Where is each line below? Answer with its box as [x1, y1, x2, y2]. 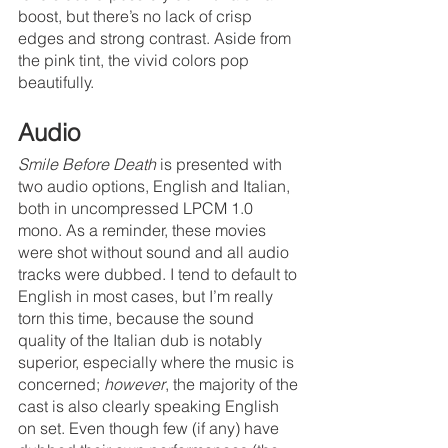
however [104, 373, 165, 394]
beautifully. [18, 71, 94, 92]
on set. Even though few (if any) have [18, 417, 283, 438]
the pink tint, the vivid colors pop [18, 49, 253, 70]
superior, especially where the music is [18, 351, 298, 372]
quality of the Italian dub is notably [18, 329, 266, 350]
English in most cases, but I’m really [18, 285, 277, 306]
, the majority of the [165, 373, 302, 394]
